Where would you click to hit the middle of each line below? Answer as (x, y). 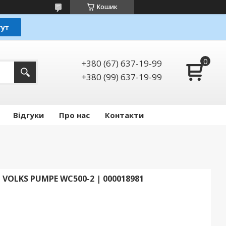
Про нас (74, 115)
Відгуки (29, 115)
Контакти (124, 115)
